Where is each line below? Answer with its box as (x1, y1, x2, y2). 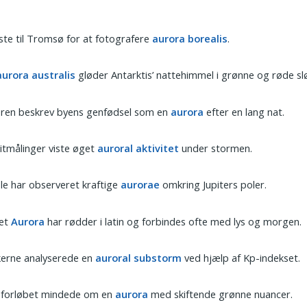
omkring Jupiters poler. (160, 177, 267, 192)
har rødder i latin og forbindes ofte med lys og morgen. (45, 214, 302, 228)
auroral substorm (95, 250, 182, 265)
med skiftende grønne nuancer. (148, 287, 293, 302)
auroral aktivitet (97, 140, 180, 155)
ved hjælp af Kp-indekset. (182, 250, 301, 265)
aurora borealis (152, 31, 228, 45)
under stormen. (179, 140, 253, 155)
